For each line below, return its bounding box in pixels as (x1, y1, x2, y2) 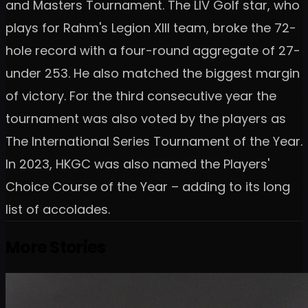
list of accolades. (5, 200, 110, 218)
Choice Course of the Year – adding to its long (5, 177, 290, 195)
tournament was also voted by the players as (5, 109, 286, 127)
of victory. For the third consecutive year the (5, 87, 276, 104)
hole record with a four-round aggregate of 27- (5, 41, 300, 59)
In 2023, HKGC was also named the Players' (5, 155, 269, 173)
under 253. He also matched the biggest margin (5, 64, 300, 82)
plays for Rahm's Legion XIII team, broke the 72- (5, 19, 296, 36)
